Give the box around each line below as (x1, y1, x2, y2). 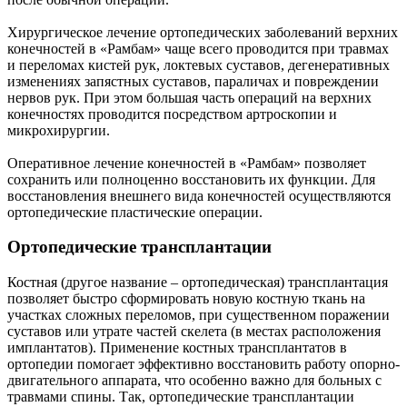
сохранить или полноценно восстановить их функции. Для (7, 171, 375, 187)
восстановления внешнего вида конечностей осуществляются (7, 187, 391, 203)
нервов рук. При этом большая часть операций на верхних (7, 89, 372, 105)
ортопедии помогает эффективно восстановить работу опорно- (7, 355, 400, 372)
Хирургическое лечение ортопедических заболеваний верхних (7, 24, 398, 40)
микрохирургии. (7, 122, 110, 138)
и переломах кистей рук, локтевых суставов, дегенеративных (7, 56, 390, 73)
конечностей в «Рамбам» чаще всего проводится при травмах (7, 40, 389, 56)
